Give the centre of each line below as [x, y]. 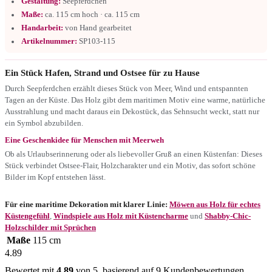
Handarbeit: [42, 28]
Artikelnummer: [49, 41]
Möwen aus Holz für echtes [215, 204]
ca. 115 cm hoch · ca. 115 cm [91, 14]
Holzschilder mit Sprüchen [50, 227]
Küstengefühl [27, 216]
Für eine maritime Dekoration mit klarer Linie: [86, 204]
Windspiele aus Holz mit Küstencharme [121, 216]
